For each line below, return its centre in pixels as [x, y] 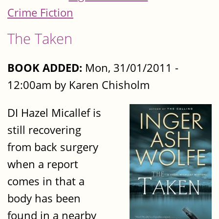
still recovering [44, 130]
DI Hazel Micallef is [54, 113]
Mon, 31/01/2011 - [130, 67]
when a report [43, 164]
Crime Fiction [40, 12]
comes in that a [46, 181]
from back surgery [53, 147]
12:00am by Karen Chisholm [78, 85]
